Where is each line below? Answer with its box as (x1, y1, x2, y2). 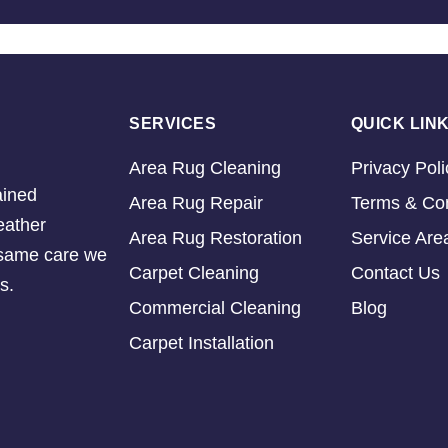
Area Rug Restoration (129, 228, 302, 248)
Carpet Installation (129, 333, 274, 353)
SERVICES (129, 115, 216, 132)
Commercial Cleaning (129, 298, 301, 318)
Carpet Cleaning (129, 263, 259, 283)
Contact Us (350, 263, 440, 283)
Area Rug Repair (129, 193, 263, 213)
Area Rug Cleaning (129, 158, 281, 178)
